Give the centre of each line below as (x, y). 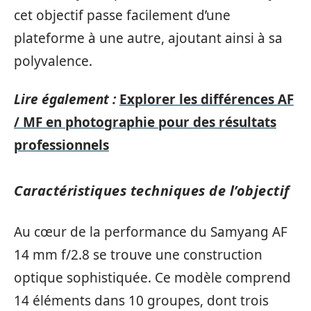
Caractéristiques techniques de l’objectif (152, 191)
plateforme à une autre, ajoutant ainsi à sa (148, 38)
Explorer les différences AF (207, 100)
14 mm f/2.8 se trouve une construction (138, 254)
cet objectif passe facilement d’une (122, 15)
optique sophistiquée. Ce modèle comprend (152, 277)
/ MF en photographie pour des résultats (145, 123)
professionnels (61, 145)
